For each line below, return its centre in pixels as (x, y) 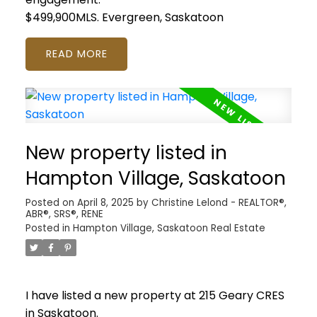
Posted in (47, 228)
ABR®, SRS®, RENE (64, 214)
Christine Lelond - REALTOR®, (219, 202)
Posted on (51, 202)
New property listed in (126, 152)
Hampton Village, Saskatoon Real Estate (169, 228)
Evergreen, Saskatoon (162, 17)
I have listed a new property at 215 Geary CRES (155, 296)
